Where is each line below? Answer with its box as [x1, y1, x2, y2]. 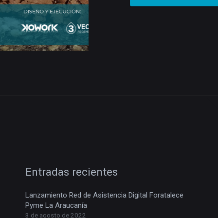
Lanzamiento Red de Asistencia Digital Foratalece [25, 191, 184, 200]
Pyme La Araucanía [25, 201, 88, 210]
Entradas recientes [25, 165, 118, 178]
